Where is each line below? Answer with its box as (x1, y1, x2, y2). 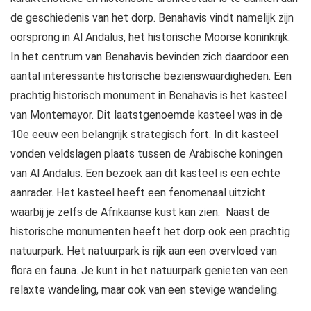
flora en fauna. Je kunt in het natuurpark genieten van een (10, 263, 288, 277)
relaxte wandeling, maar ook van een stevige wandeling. (10, 283, 279, 296)
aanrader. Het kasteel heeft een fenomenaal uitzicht (10, 185, 266, 199)
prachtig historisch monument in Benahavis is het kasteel (10, 88, 287, 102)
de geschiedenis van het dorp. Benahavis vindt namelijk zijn (10, 10, 294, 24)
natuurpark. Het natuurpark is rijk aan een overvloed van (10, 244, 277, 258)
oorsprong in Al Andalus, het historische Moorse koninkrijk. (10, 30, 290, 44)
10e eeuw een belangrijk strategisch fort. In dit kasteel (10, 127, 278, 141)
